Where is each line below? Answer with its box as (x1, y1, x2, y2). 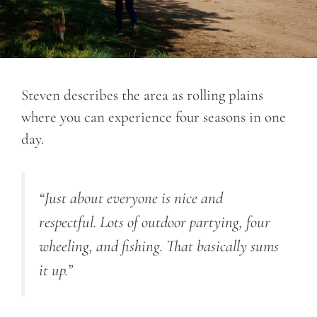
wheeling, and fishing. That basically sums (39, 236, 279, 257)
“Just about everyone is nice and (39, 188, 223, 209)
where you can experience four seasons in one (21, 108, 286, 126)
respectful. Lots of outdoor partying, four (39, 212, 270, 233)
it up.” (39, 260, 73, 281)
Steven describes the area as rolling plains (21, 86, 263, 104)
